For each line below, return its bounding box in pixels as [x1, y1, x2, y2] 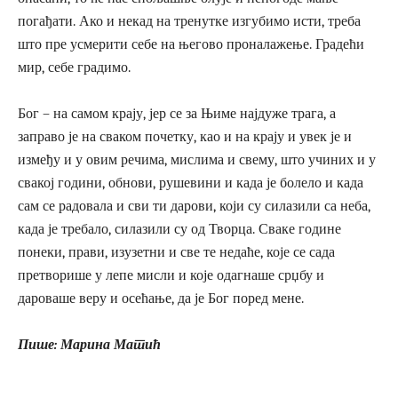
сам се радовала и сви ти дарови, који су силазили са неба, [18, 197, 370, 214]
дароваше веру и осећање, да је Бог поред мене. [18, 290, 304, 306]
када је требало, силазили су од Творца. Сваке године [18, 220, 341, 237]
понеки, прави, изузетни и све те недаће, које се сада [18, 243, 335, 260]
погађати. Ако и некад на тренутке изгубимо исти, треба [18, 12, 361, 29]
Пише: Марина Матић [18, 336, 161, 353]
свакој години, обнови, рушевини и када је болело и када [18, 174, 363, 191]
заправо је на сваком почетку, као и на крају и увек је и [18, 128, 352, 145]
